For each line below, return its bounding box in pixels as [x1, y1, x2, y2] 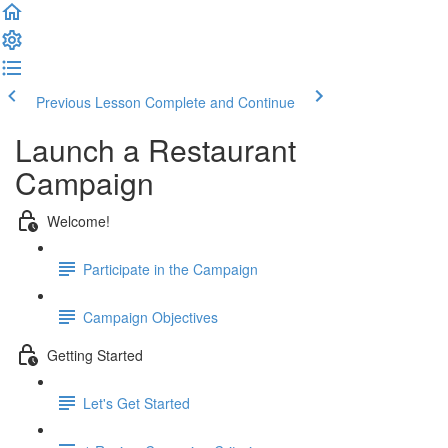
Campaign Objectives [83, 306, 218, 327]
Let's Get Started [83, 392, 190, 413]
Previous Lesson [36, 92, 141, 112]
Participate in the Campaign [83, 258, 258, 279]
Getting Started [47, 344, 143, 365]
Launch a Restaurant [15, 128, 296, 171]
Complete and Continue [145, 92, 295, 112]
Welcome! [47, 210, 110, 231]
